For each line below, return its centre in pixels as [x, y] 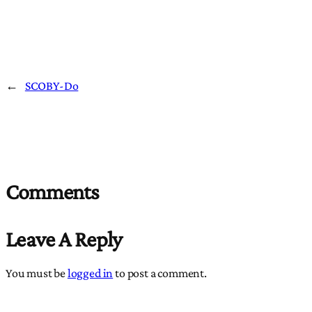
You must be [37, 273]
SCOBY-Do [52, 85]
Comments [53, 191]
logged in [90, 273]
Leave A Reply [64, 239]
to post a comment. [160, 273]
